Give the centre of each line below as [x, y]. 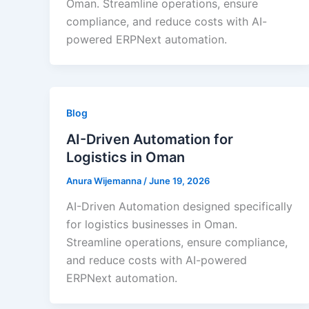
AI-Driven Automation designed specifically [179, 207]
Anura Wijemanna [105, 180]
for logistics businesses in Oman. [152, 225]
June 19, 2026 [179, 180]
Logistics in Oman [126, 157]
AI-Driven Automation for [150, 139]
